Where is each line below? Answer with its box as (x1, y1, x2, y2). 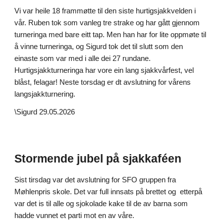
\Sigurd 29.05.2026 (14, 108, 75, 116)
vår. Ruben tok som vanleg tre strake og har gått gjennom (14, 19, 200, 27)
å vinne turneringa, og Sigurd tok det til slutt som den (14, 43, 183, 51)
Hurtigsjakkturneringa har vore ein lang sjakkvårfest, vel (14, 66, 194, 74)
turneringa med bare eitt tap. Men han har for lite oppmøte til (14, 31, 207, 39)
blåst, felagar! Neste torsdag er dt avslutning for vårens (14, 78, 191, 86)
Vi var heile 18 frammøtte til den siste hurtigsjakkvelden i (14, 7, 196, 15)
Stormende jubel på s (14, 152, 129, 165)
